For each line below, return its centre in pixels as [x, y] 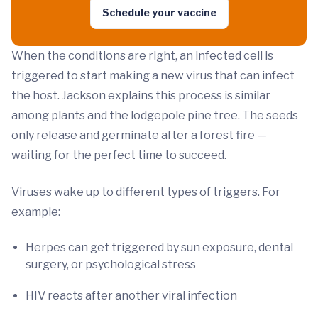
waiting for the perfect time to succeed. [119, 155]
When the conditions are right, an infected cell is [142, 56]
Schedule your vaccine [159, 13]
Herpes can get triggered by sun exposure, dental [159, 248]
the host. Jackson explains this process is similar [141, 96]
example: [36, 212]
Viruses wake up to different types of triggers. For [146, 192]
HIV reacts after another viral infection [131, 296]
